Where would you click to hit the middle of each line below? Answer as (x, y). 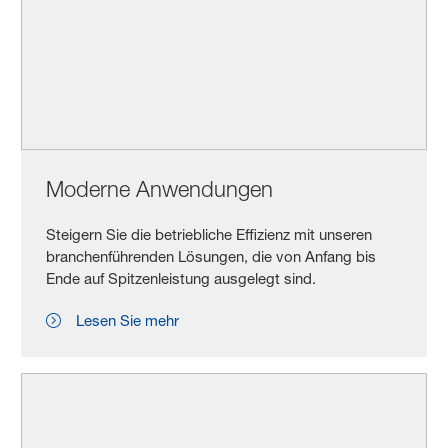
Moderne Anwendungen (160, 189)
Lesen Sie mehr (128, 321)
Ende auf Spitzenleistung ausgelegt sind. (181, 279)
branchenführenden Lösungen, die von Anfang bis (211, 257)
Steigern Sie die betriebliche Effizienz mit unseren (209, 235)
